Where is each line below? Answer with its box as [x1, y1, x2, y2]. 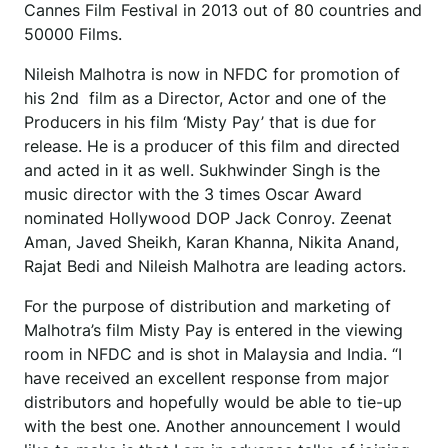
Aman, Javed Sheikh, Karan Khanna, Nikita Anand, [24, 232, 399, 253]
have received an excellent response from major [24, 368, 389, 389]
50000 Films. [24, 24, 122, 45]
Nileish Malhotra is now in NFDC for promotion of [24, 64, 400, 85]
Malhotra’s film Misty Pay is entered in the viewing [24, 320, 403, 341]
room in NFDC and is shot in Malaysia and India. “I [24, 344, 402, 365]
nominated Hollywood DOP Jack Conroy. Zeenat [24, 208, 392, 229]
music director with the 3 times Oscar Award [24, 184, 362, 205]
